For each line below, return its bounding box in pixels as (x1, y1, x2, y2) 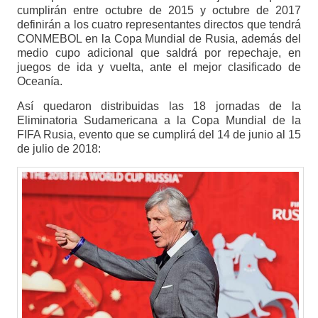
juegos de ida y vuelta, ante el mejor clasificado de (16, 61, 302, 74)
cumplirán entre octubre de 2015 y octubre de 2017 (16, 4, 302, 17)
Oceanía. (16, 75, 62, 88)
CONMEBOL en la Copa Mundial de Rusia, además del (16, 33, 302, 45)
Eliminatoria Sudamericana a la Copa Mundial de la (16, 114, 302, 127)
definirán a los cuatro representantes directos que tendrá (16, 18, 302, 31)
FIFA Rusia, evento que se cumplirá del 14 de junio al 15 (16, 128, 302, 141)
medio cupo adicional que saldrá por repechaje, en (16, 47, 302, 60)
